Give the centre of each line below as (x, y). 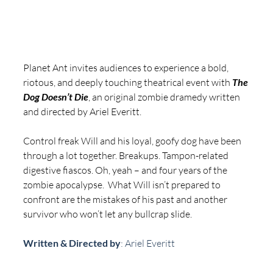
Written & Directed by (72, 243)
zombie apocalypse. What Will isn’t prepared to (123, 184)
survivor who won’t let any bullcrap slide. (108, 214)
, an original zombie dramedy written (165, 97)
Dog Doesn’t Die (56, 96)
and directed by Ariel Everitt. (82, 111)
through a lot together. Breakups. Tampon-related (127, 155)
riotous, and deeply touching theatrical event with (128, 82)
